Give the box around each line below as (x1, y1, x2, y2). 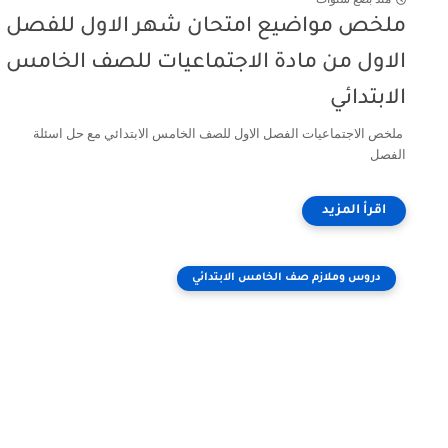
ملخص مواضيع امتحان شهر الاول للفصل (6, 16, 406, 39)
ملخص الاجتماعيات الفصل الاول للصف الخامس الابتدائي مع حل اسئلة (33, 126, 406, 141)
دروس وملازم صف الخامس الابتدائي (192, 272, 381, 284)
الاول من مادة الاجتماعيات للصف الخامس (6, 52, 406, 75)
